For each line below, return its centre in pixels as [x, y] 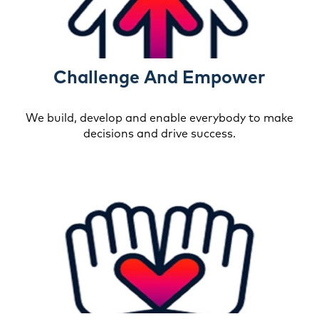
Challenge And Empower [159, 77]
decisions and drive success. [159, 133]
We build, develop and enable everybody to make [159, 117]
